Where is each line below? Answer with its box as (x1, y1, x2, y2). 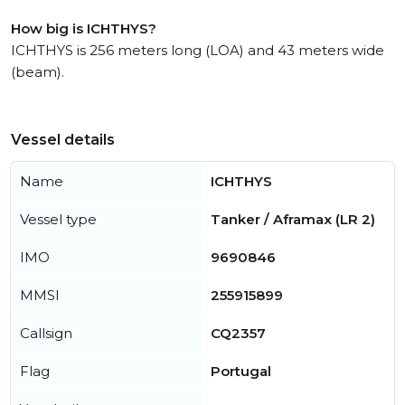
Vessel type (20, 211, 97, 229)
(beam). (11, 63, 64, 81)
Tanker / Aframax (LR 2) (211, 211, 375, 229)
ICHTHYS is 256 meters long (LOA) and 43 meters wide (11, 42, 384, 60)
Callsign (20, 325, 72, 343)
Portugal (211, 363, 271, 381)
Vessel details (11, 131, 115, 149)
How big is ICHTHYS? (11, 20, 156, 38)
